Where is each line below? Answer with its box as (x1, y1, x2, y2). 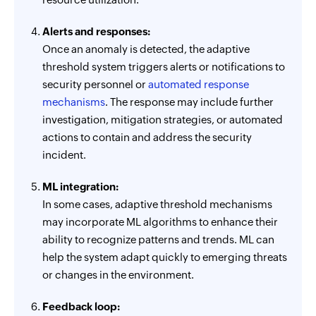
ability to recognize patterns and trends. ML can (42, 233, 274, 245)
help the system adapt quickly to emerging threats (42, 251, 287, 263)
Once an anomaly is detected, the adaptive (42, 43, 250, 55)
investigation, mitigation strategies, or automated (42, 114, 283, 126)
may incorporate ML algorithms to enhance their (42, 216, 278, 228)
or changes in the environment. (42, 269, 194, 281)
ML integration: (42, 181, 119, 193)
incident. (42, 149, 86, 161)
